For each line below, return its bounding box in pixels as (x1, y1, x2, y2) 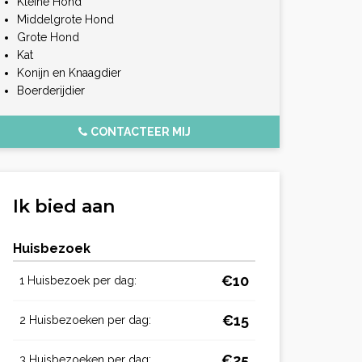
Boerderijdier (17, 84, 85, 97)
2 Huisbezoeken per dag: (19, 314, 151, 326)
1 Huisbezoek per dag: (19, 274, 137, 287)
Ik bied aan (13, 196, 115, 217)
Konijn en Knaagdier (17, 66, 121, 79)
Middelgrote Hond (17, 13, 114, 26)
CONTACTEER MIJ (90, 125, 191, 138)
